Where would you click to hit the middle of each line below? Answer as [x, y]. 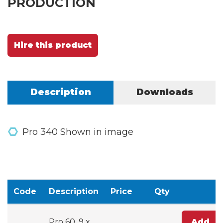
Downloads [165, 92]
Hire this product [53, 45]
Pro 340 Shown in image [78, 132]
